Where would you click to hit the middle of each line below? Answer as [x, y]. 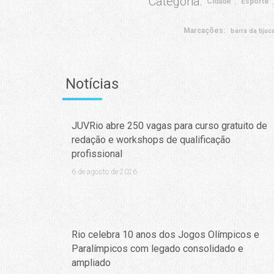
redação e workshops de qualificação [151, 140]
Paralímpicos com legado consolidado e [157, 249]
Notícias [92, 84]
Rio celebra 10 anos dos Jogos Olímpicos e [165, 235]
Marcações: [205, 31]
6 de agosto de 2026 [104, 172]
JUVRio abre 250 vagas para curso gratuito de [169, 126]
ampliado [91, 263]
